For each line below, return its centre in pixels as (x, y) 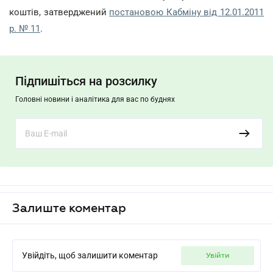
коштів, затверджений (59, 12)
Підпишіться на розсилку (86, 81)
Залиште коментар (69, 208)
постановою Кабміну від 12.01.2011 (187, 12)
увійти (220, 255)
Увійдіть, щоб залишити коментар (90, 255)
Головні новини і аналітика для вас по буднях (95, 99)
